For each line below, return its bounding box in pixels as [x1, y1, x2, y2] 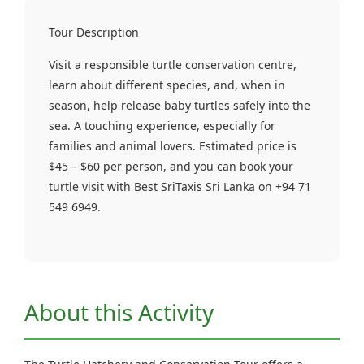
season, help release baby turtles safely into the [49, 97, 310, 114]
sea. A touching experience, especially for [49, 118, 275, 134]
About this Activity [24, 296, 214, 327]
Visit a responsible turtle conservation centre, [49, 57, 297, 73]
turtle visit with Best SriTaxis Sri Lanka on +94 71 [49, 179, 311, 195]
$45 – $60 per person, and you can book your [49, 158, 293, 175]
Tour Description [49, 24, 139, 41]
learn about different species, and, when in [49, 77, 285, 93]
